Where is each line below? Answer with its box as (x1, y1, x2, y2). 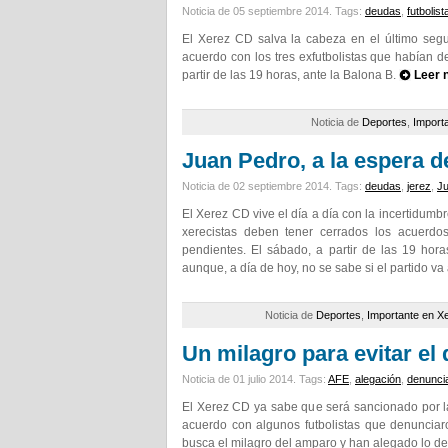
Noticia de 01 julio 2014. (182, 373, 299, 385)
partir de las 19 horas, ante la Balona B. (182, 68, 399, 82)
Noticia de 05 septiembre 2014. (182, 5, 335, 17)
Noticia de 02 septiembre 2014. (182, 180, 335, 192)
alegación (355, 373, 401, 385)
